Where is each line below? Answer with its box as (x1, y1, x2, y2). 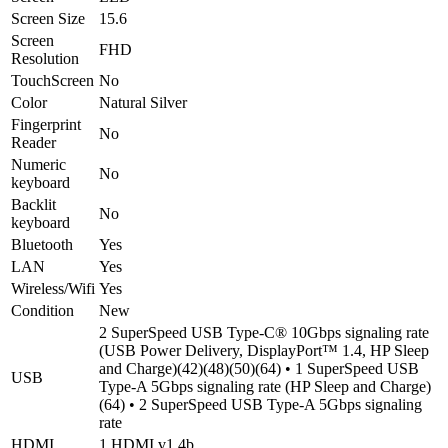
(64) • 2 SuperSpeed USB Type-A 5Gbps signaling (99, 395, 422, 413)
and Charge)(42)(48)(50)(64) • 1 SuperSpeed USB (99, 359, 419, 377)
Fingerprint (11, 115, 81, 133)
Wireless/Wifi (11, 279, 95, 297)
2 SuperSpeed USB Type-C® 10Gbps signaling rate (99, 323, 429, 341)
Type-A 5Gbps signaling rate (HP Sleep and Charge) (99, 377, 431, 395)
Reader (11, 133, 56, 151)
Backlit (11, 195, 56, 213)
